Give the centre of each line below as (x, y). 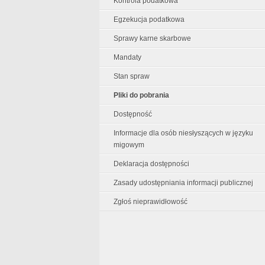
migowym (129, 145)
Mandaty (127, 57)
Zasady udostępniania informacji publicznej (183, 183)
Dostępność (133, 114)
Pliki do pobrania (141, 95)
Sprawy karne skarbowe (152, 38)
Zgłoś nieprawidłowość (151, 202)
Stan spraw (132, 76)
